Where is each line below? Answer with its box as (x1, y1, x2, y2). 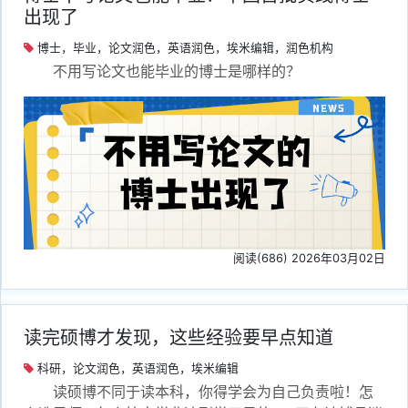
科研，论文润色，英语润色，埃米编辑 (34, 362, 239, 376)
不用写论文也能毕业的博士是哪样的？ (53, 61, 301, 80)
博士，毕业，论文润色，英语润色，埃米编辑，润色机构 (34, 40, 333, 55)
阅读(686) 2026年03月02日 (233, 251, 385, 266)
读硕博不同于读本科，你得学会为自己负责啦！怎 (53, 382, 373, 402)
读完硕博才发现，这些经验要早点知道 (24, 327, 333, 350)
